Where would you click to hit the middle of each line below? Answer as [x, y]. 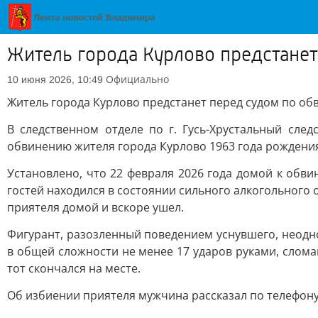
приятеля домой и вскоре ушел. [95, 207]
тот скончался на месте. [74, 268]
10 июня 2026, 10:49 [55, 79]
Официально [137, 79]
